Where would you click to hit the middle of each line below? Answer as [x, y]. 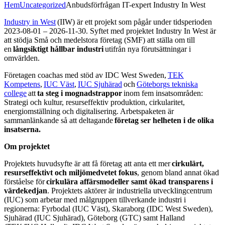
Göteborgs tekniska [167, 84]
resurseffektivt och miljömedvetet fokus [71, 172]
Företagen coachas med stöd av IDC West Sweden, [86, 75]
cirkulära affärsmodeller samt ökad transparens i [130, 181]
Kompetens [22, 84]
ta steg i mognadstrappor [80, 93]
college [15, 93]
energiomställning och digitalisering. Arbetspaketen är [89, 111]
